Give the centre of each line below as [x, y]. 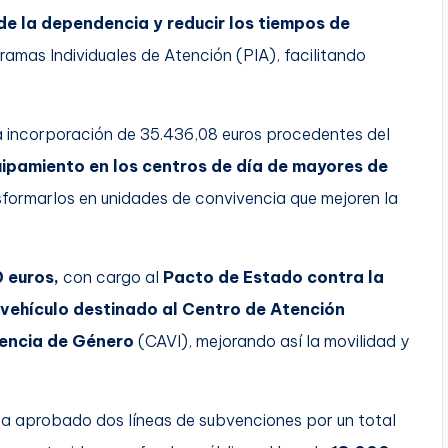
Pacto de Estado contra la [273, 276]
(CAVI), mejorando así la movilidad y [271, 340]
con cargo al [111, 276]
